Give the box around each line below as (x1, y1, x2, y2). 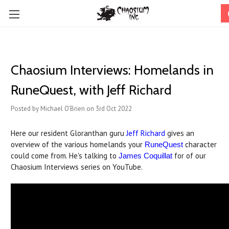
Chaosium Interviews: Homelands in (11, 62, 214, 78)
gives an (165, 128, 194, 138)
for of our (172, 151, 206, 161)
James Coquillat (119, 151, 172, 160)
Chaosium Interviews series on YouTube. (11, 162, 143, 172)
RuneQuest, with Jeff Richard (11, 82, 172, 98)
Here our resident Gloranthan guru (11, 128, 126, 138)
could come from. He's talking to (11, 151, 119, 161)
